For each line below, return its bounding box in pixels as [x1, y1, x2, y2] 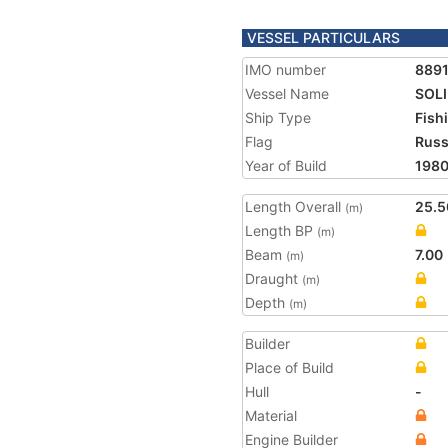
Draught [245, 270, 302, 287]
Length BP [245, 222, 317, 239]
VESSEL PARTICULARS [247, 29, 400, 46]
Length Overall [245, 198, 345, 215]
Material [245, 407, 297, 424]
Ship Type [245, 109, 311, 126]
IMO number [245, 61, 326, 78]
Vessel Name [245, 85, 329, 102]
